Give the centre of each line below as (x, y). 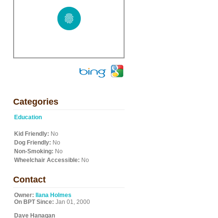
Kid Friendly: (32, 134)
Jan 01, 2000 (72, 202)
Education (28, 117)
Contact (29, 180)
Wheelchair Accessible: (47, 160)
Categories (36, 102)
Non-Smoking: (34, 151)
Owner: (24, 195)
